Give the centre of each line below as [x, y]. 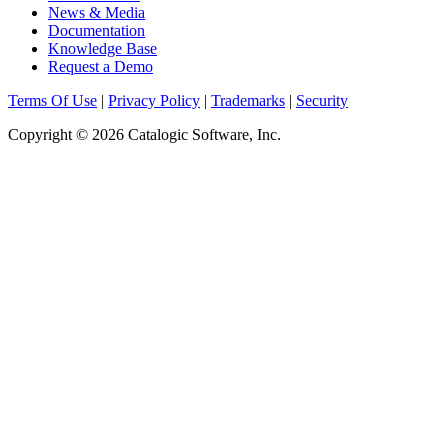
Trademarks [248, 100]
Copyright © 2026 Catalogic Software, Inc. [144, 134]
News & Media [96, 12]
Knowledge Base [102, 48]
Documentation [96, 30]
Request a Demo [100, 66]
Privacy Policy [154, 100]
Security [322, 100]
